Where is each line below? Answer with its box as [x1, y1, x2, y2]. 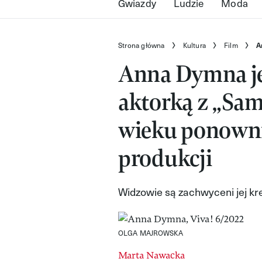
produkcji [118, 143, 212, 174]
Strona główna [118, 40, 165, 50]
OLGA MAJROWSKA [118, 228, 184, 238]
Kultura [182, 40, 206, 50]
